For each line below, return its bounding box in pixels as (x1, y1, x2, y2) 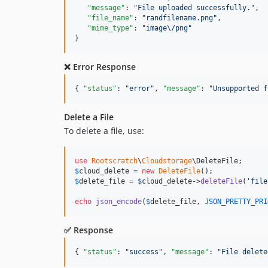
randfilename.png (146, 14, 213, 23)
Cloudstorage (142, 157, 192, 166)
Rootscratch (92, 157, 138, 166)
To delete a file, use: (64, 125, 144, 137)
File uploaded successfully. (138, 4, 251, 13)
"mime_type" (87, 24, 133, 33)
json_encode (96, 197, 142, 206)
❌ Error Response (64, 61, 136, 73)
